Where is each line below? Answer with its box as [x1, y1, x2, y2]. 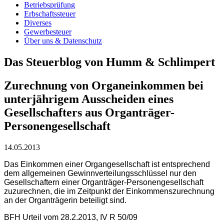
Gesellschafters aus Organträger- [4, 105, 174, 119]
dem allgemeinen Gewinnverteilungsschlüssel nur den [4, 168, 196, 177]
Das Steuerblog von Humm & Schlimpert [4, 55, 215, 68]
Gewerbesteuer [24, 27, 71, 36]
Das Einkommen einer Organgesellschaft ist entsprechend [4, 159, 210, 168]
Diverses [24, 18, 51, 27]
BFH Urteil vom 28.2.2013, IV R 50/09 [4, 212, 137, 221]
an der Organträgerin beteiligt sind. [4, 195, 126, 204]
